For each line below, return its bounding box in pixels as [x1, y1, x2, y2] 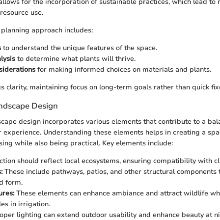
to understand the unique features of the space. [1, 43, 157, 53]
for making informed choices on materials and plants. [35, 65, 211, 75]
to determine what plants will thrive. [15, 54, 136, 64]
